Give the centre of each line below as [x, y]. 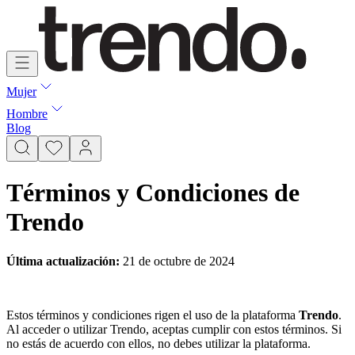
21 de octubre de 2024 [177, 261]
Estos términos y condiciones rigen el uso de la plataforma [151, 315]
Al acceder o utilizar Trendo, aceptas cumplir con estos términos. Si [174, 329]
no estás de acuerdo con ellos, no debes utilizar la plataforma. [158, 343]
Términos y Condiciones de [153, 193]
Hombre [27, 114]
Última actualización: [63, 261]
